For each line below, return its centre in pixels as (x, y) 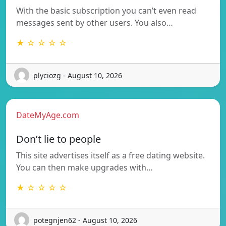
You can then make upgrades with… (84, 168)
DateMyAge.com (48, 115)
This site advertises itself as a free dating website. (110, 156)
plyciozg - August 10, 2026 (78, 75)
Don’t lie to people (59, 139)
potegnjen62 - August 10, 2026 (85, 220)
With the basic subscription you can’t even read (106, 11)
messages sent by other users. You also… (95, 23)
